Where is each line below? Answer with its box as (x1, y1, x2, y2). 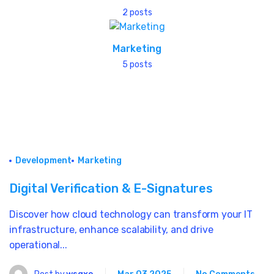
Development (15, 155, 72, 166)
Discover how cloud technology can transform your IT (9, 209, 253, 221)
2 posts (122, 7, 152, 18)
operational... (9, 239, 67, 251)
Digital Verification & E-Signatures (9, 181, 213, 196)
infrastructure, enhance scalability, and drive (9, 224, 213, 236)
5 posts (122, 59, 152, 70)
